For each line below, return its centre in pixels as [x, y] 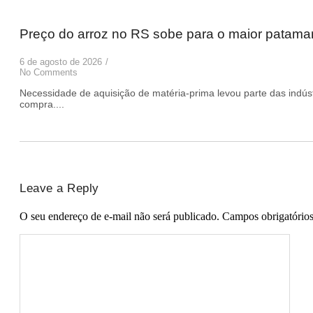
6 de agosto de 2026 [61, 61]
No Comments [49, 72]
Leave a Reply [59, 188]
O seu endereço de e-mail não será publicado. [119, 216]
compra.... [42, 104]
